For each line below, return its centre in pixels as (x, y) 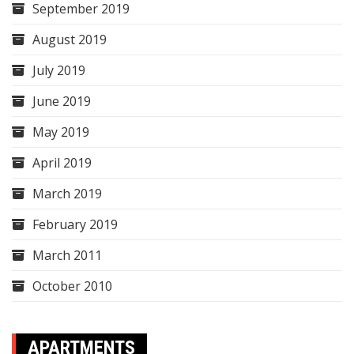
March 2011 (67, 256)
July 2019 (59, 71)
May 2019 (61, 132)
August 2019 (70, 40)
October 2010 (72, 286)
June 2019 (62, 102)
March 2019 (67, 194)
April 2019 (62, 163)
